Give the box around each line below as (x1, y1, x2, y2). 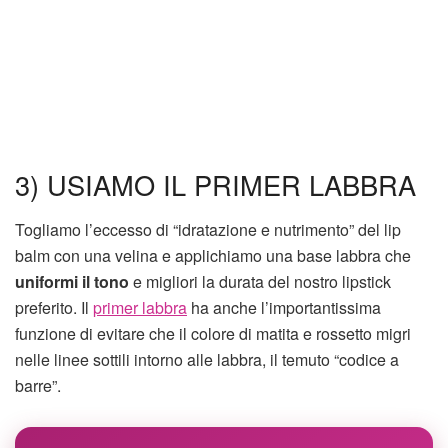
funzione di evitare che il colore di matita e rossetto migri (15, 321, 411, 345)
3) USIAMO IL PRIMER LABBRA (15, 165, 416, 205)
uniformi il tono (15, 269, 129, 293)
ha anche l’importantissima (187, 295, 381, 319)
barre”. (15, 373, 61, 397)
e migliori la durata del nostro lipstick (129, 269, 391, 293)
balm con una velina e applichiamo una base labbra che (15, 243, 411, 267)
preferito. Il (15, 295, 93, 319)
